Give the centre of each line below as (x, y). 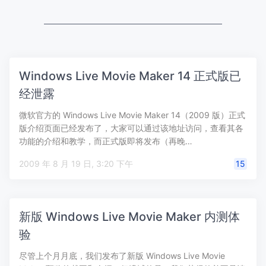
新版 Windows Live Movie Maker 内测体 (129, 217)
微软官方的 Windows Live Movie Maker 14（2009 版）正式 (132, 115)
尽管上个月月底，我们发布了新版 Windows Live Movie (122, 256)
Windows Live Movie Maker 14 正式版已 (130, 76)
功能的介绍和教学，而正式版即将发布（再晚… (106, 141)
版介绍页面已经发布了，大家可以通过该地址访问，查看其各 (131, 128)
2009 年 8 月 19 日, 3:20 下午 (115, 164)
